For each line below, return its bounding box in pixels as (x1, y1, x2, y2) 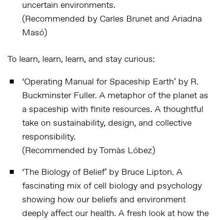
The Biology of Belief (24, 166, 105, 178)
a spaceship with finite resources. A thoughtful (22, 104, 203, 115)
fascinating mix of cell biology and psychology (22, 180, 202, 192)
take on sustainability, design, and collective (22, 117, 192, 129)
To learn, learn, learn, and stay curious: (7, 54, 155, 65)
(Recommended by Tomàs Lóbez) (22, 145, 155, 157)
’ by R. (174, 76, 198, 88)
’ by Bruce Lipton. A (105, 166, 182, 178)
